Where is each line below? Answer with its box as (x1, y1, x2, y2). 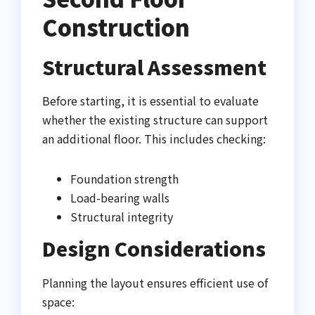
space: (42, 293, 75, 311)
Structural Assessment (42, 52, 266, 81)
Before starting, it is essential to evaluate (42, 92, 259, 110)
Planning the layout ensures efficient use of (42, 274, 268, 292)
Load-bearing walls (70, 189, 169, 207)
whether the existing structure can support (42, 111, 268, 129)
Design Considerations (42, 234, 266, 263)
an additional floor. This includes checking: (42, 130, 266, 148)
